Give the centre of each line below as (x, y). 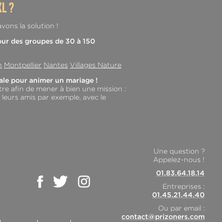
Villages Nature (96, 65)
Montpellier (23, 65)
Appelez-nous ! (179, 160)
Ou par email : (181, 208)
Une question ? (179, 151)
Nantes (56, 65)
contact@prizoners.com (163, 217)
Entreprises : (183, 187)
